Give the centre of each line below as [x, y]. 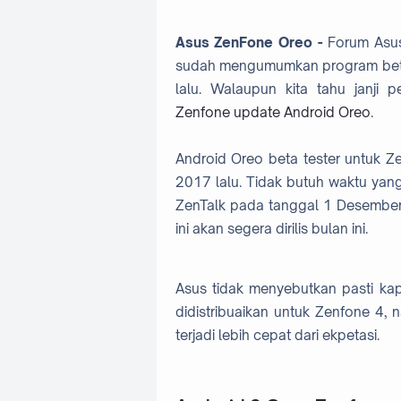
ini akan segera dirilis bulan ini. [271, 228]
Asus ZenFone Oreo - [249, 42]
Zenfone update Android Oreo [273, 112]
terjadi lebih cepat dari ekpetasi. [277, 335]
